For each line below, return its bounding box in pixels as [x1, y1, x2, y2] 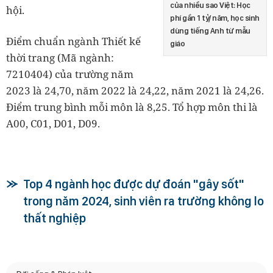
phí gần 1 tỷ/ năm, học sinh [170, 13, 260, 23]
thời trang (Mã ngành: [6, 50, 114, 65]
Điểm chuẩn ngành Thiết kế [6, 34, 141, 48]
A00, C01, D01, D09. [6, 116, 100, 130]
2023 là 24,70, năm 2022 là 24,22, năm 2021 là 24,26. [6, 83, 264, 97]
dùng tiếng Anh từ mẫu [170, 26, 250, 36]
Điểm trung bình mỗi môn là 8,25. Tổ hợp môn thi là [6, 99, 258, 114]
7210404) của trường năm [6, 66, 133, 81]
